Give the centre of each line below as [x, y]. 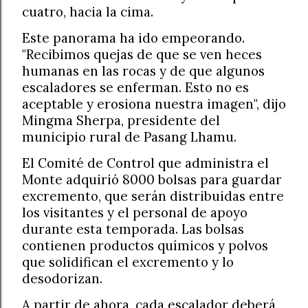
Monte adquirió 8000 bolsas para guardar [152, 180]
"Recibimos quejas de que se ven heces [142, 55]
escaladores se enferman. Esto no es [135, 88]
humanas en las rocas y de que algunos [143, 71]
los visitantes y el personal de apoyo [135, 213]
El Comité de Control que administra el [145, 163]
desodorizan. [62, 279]
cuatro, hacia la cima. [88, 12]
